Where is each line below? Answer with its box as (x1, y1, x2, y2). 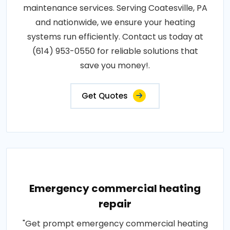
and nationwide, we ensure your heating (35, 16, 195, 28)
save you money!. (80, 60, 150, 71)
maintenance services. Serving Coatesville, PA (23, 2, 207, 14)
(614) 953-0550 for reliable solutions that (32, 45, 198, 57)
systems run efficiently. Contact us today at (27, 31, 203, 43)
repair (99, 197, 131, 211)
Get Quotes (82, 90, 128, 101)
